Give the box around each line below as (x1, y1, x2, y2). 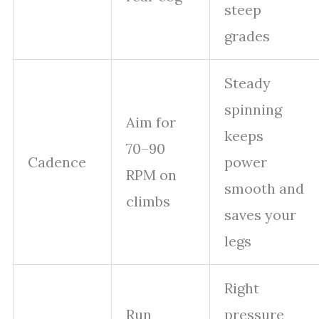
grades (224, 27, 270, 45)
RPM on (126, 166, 177, 184)
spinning (224, 100, 282, 118)
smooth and (224, 179, 304, 197)
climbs (126, 192, 170, 210)
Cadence (28, 153, 86, 171)
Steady (224, 74, 271, 92)
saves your (224, 206, 296, 224)
